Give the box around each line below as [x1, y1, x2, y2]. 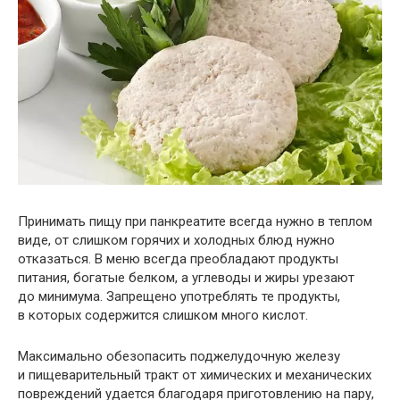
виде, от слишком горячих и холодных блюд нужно [18, 231, 335, 248]
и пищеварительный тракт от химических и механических [18, 366, 371, 383]
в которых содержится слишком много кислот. [18, 306, 308, 323]
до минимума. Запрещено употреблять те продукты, [18, 287, 340, 304]
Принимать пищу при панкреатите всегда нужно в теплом [18, 212, 372, 229]
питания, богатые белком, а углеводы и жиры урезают [18, 269, 354, 286]
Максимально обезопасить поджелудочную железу [18, 347, 340, 364]
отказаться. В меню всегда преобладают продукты [18, 250, 338, 267]
